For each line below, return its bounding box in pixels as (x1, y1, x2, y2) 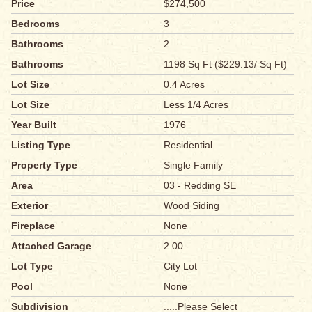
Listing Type (11, 139, 70, 151)
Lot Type (11, 260, 53, 272)
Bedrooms (11, 18, 60, 30)
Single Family (164, 159, 224, 171)
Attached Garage (11, 240, 91, 252)
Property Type (11, 159, 77, 171)
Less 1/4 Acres (164, 99, 229, 111)
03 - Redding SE (164, 180, 237, 192)
